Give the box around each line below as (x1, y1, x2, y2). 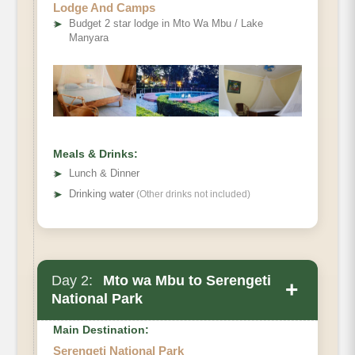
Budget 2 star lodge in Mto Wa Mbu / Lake (69, 17, 263, 30)
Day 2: (52, 273, 93, 289)
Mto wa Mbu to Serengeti (99, 273, 271, 289)
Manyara (69, 32, 109, 44)
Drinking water (69, 188, 134, 200)
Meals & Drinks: (53, 147, 138, 161)
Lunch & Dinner (69, 167, 139, 180)
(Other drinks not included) (134, 189, 250, 200)
